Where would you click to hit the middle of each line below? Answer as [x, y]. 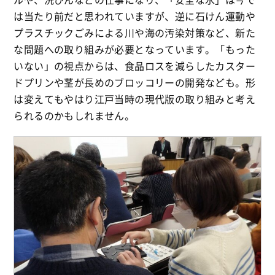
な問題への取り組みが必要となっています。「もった [134, 49]
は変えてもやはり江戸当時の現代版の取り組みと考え [134, 99]
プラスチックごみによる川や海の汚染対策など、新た [134, 33]
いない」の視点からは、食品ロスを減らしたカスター [134, 66]
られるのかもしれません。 [74, 116]
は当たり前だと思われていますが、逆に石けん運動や [134, 16]
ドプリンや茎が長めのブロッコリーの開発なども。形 [134, 83]
